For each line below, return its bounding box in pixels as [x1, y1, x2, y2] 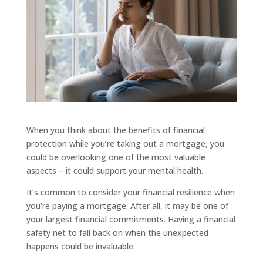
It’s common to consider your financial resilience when [26, 186, 235, 198]
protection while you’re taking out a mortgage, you [26, 137, 224, 149]
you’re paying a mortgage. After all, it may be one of [26, 200, 228, 211]
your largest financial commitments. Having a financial [26, 213, 235, 225]
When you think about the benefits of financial [26, 124, 205, 136]
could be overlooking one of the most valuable [26, 151, 205, 163]
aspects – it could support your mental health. [26, 164, 203, 176]
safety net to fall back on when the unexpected [26, 227, 208, 238]
